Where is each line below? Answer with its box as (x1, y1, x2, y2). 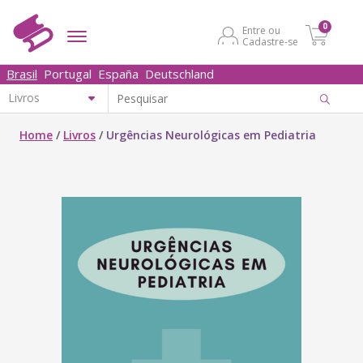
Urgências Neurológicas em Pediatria (106, 127, 316, 143)
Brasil (6, 66, 37, 82)
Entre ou (242, 23, 280, 37)
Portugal (44, 66, 92, 82)
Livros (63, 127, 96, 143)
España (98, 66, 139, 82)
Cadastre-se (242, 35, 298, 49)
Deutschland (145, 66, 214, 82)
